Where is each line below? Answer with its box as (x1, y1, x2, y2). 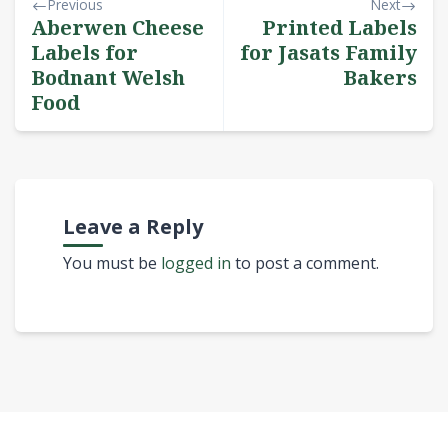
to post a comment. (231, 251, 379, 274)
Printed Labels (262, 13, 417, 41)
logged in (161, 251, 231, 274)
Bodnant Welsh (31, 63, 185, 91)
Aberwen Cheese (31, 13, 204, 41)
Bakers (343, 63, 417, 91)
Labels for (31, 38, 138, 66)
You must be (63, 251, 161, 274)
